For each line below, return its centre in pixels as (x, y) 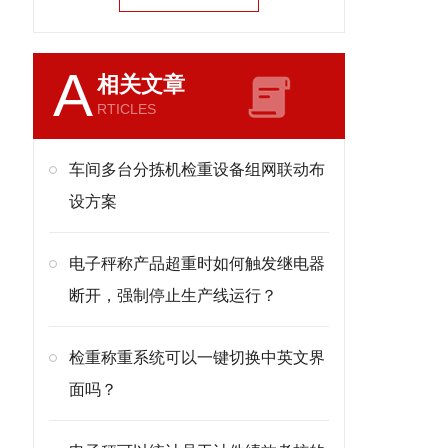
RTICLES (126, 109)
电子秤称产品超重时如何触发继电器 (197, 263)
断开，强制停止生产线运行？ (173, 295)
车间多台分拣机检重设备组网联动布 (197, 169)
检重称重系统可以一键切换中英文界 (197, 357)
